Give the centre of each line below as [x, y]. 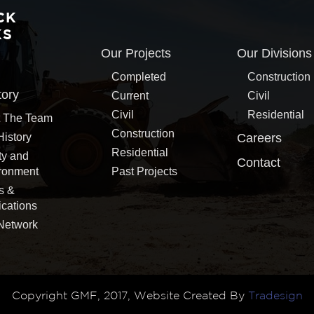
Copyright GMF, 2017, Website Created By [130, 296]
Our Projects [136, 54]
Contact [258, 163]
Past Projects [145, 172]
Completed [139, 77]
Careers [259, 138]
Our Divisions [274, 54]
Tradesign [275, 296]
